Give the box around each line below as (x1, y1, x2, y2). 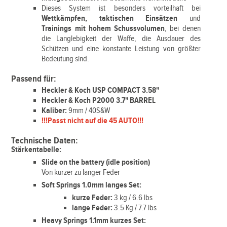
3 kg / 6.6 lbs (114, 193, 153, 203)
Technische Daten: (11, 135, 79, 146)
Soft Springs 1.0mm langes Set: (42, 180, 142, 190)
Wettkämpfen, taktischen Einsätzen (42, 14, 178, 23)
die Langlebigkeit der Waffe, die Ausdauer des (42, 34, 201, 44)
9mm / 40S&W (67, 106, 110, 116)
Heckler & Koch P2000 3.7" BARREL (42, 96, 156, 105)
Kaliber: (42, 106, 67, 116)
